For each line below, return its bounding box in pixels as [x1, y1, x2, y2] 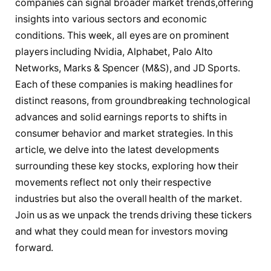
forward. [15, 242, 54, 254]
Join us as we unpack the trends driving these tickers [15, 209, 252, 221]
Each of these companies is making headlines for [15, 79, 233, 91]
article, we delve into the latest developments [15, 144, 220, 156]
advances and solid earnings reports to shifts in [15, 111, 227, 123]
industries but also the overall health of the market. [15, 193, 242, 205]
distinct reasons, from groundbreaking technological [15, 95, 250, 107]
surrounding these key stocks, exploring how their [15, 160, 239, 172]
